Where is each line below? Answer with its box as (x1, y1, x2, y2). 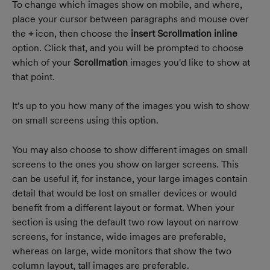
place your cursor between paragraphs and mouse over (12, 13, 251, 25)
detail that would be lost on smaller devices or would (12, 187, 239, 199)
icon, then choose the (33, 28, 131, 40)
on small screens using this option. (12, 115, 159, 127)
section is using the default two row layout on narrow (12, 216, 241, 228)
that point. (12, 71, 55, 83)
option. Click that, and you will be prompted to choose (12, 42, 246, 54)
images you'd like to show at (128, 57, 253, 69)
